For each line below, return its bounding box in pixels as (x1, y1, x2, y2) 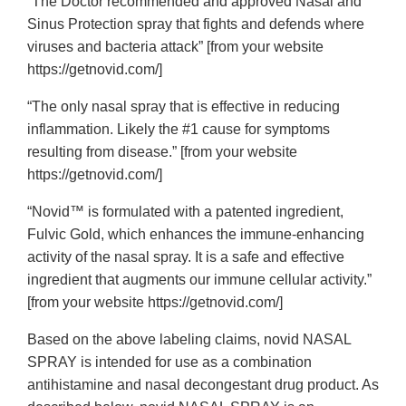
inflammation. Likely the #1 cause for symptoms (27, 121, 330, 138)
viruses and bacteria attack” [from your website (27, 39, 324, 55)
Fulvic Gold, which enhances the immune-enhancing (27, 227, 364, 243)
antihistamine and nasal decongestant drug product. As (27, 377, 379, 393)
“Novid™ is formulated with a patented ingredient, (27, 204, 343, 220)
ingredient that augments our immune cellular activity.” (27, 272, 372, 288)
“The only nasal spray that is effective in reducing (27, 99, 340, 115)
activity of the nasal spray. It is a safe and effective (27, 249, 344, 266)
